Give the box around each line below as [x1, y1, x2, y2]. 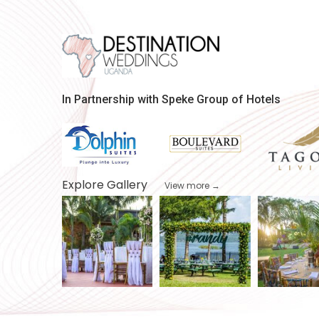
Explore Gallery [62, 177, 164, 194]
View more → [164, 179, 220, 192]
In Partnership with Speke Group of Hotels [62, 93, 281, 107]
